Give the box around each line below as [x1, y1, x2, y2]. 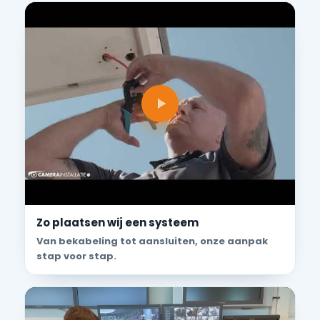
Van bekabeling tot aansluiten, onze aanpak [36, 234, 268, 248]
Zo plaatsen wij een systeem [36, 214, 199, 230]
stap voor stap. [36, 249, 116, 263]
